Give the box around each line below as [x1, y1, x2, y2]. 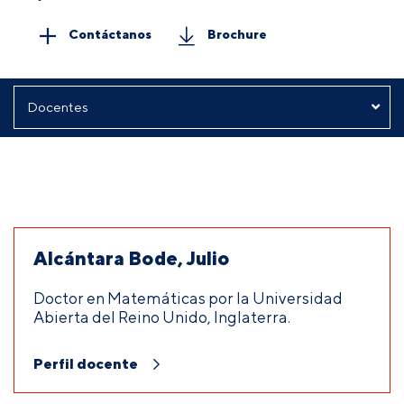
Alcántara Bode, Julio [33, 245, 230, 270]
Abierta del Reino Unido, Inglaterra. [33, 307, 290, 326]
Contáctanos [68, 25, 151, 41]
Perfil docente [33, 354, 138, 372]
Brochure [207, 25, 267, 41]
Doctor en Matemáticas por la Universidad [33, 288, 343, 308]
